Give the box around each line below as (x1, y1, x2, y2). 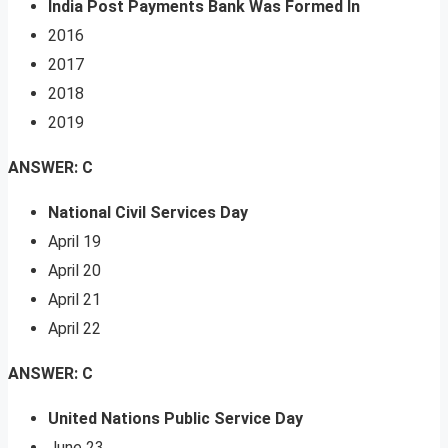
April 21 (48, 290, 101, 310)
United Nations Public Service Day (48, 409, 303, 429)
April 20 (48, 261, 101, 281)
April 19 (48, 232, 101, 252)
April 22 (48, 319, 101, 339)
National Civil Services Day (48, 203, 248, 223)
